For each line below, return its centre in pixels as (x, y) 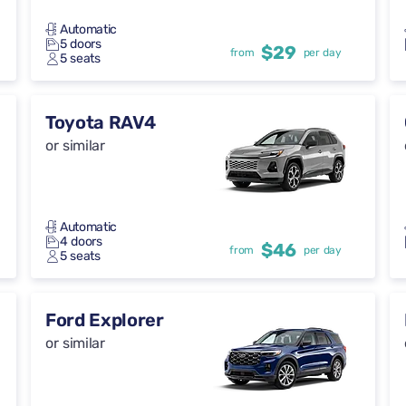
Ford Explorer (105, 320)
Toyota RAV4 (101, 123)
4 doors (81, 242)
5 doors (81, 44)
